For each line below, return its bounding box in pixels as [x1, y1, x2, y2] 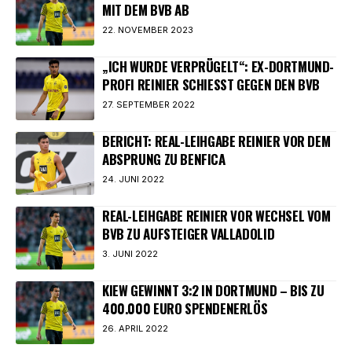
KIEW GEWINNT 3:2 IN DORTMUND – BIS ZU [102, 280, 324, 300]
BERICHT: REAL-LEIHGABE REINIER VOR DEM [102, 131, 331, 151]
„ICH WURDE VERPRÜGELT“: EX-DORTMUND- [102, 57, 335, 76]
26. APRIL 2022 [102, 323, 168, 334]
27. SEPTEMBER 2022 [102, 99, 195, 110]
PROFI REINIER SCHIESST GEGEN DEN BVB [102, 75, 313, 94]
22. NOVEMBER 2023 [102, 24, 193, 35]
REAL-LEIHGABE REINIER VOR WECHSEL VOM [102, 206, 331, 225]
